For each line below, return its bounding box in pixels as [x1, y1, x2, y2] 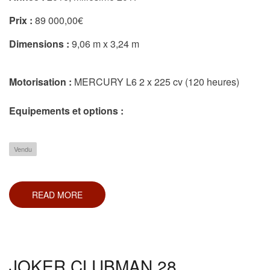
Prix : [9, 13, 33, 27]
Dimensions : [9, 36, 69, 51]
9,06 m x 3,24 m [69, 36, 139, 51]
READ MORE [32, 188, 83, 201]
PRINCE [83, 213, 114, 226]
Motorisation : [9, 74, 74, 89]
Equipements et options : [9, 103, 126, 118]
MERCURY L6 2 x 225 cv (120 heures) [74, 74, 239, 89]
